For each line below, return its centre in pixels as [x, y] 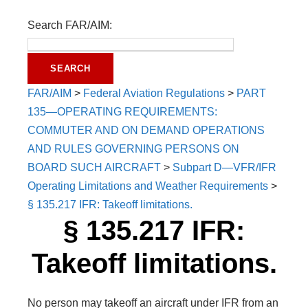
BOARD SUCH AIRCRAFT [94, 167]
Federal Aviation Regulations [154, 93]
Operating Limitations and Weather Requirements [148, 186]
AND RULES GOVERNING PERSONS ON [133, 149]
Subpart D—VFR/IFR [224, 167]
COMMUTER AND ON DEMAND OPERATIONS [146, 130]
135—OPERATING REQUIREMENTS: [122, 112]
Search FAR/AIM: [70, 25]
